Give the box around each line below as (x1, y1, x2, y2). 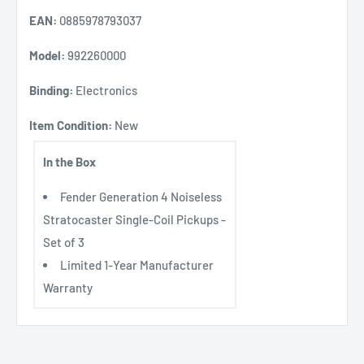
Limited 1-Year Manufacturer (60, 257, 214, 272)
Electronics (73, 82, 137, 97)
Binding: (29, 82, 73, 97)
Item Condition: (29, 117, 112, 132)
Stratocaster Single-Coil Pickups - (43, 211, 226, 227)
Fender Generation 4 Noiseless (60, 188, 222, 204)
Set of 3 (43, 234, 84, 249)
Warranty (43, 279, 93, 295)
